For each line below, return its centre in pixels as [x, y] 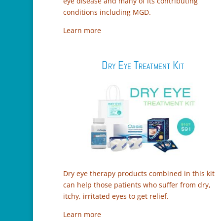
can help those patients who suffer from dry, [137, 185]
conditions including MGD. [108, 12]
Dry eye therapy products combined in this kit [139, 174]
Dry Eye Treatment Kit [143, 65]
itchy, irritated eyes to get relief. [116, 196]
